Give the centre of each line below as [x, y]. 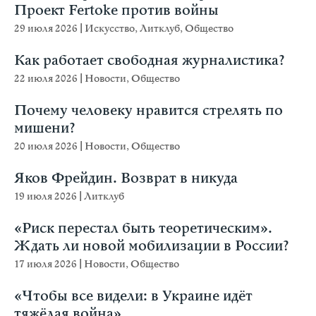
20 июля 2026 [47, 147]
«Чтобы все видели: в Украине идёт [133, 297]
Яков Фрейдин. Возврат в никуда [126, 179]
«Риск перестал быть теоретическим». [143, 229]
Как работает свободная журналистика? [150, 61]
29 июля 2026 [47, 29]
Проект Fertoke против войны [116, 11]
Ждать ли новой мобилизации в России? [152, 247]
